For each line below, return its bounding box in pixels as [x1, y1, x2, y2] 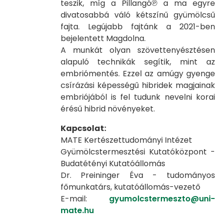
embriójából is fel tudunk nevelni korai [60, 91, 215, 103]
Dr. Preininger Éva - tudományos [60, 169, 215, 181]
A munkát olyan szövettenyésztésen [60, 44, 215, 56]
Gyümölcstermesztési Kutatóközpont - [60, 146, 215, 157]
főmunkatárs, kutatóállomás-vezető [60, 181, 200, 193]
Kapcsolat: [60, 122, 106, 134]
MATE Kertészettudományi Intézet [60, 134, 192, 146]
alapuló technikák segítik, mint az [60, 56, 215, 67]
